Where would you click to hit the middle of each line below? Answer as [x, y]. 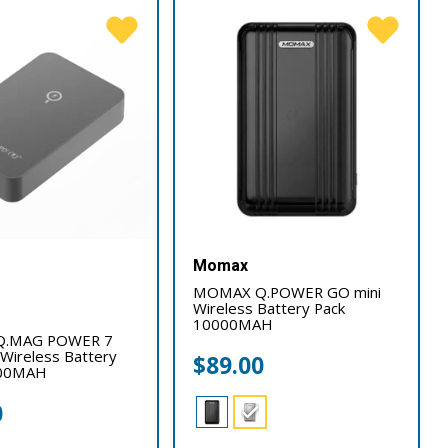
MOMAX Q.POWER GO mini [287, 291]
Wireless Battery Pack [269, 307]
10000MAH [233, 323]
